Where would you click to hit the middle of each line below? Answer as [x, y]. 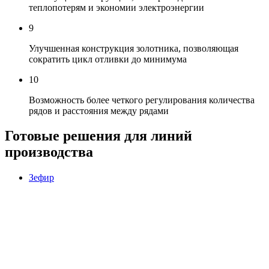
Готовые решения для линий [98, 136]
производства [49, 152]
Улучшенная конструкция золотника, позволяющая [134, 48]
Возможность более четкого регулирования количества [142, 100]
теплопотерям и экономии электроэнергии [116, 7]
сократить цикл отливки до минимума [108, 59]
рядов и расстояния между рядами [99, 110]
